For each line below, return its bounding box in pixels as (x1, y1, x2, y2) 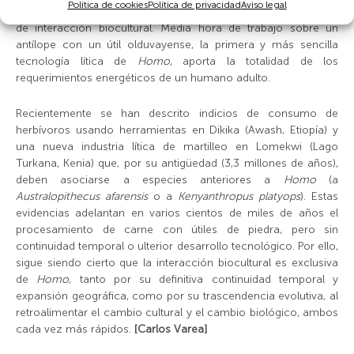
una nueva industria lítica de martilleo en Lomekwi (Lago (16, 140, 338, 154)
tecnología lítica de (16, 55, 137, 69)
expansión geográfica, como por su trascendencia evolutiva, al (16, 289, 338, 303)
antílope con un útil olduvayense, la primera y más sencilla (16, 38, 338, 52)
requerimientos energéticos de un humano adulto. (16, 71, 270, 85)
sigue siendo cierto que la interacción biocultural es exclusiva (16, 256, 338, 270)
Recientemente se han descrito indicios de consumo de (16, 107, 338, 121)
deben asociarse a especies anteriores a (16, 173, 284, 187)
